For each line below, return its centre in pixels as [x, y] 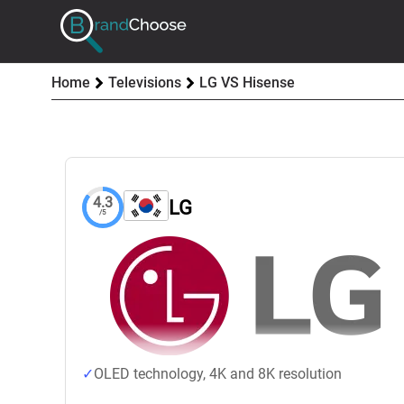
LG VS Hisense [247, 83]
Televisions [145, 83]
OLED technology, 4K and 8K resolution [218, 374]
